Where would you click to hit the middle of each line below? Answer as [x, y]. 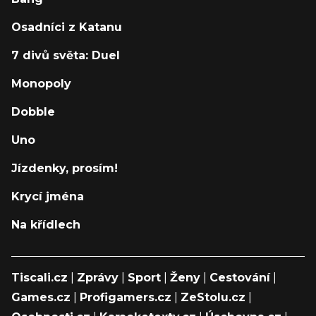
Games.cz [41, 297]
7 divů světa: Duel [66, 55]
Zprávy [98, 277]
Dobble [33, 111]
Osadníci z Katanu [67, 27]
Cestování [240, 277]
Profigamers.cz [126, 297]
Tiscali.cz [39, 277]
